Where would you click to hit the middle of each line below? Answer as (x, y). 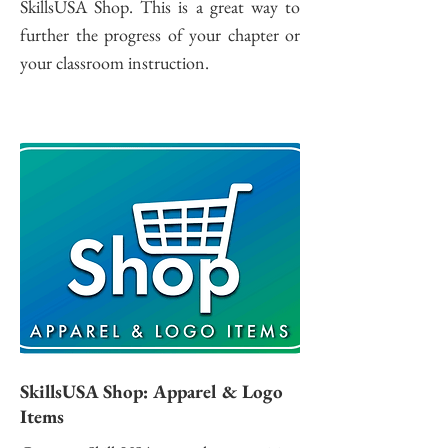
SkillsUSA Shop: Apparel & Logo (151, 391)
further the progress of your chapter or (160, 34)
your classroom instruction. (114, 62)
